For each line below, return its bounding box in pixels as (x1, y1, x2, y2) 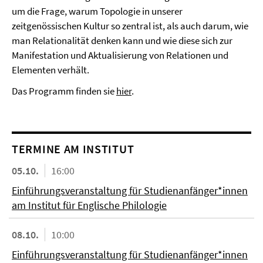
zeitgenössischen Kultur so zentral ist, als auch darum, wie (12, 19, 248, 32)
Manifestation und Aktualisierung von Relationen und (12, 49, 228, 62)
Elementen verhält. (12, 63, 89, 76)
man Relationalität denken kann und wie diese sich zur (12, 34, 232, 47)
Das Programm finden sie (12, 85, 116, 97)
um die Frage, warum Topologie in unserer (12, 5, 183, 18)
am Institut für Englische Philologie (12, 198, 167, 212)
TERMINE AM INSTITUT (12, 141, 134, 156)
